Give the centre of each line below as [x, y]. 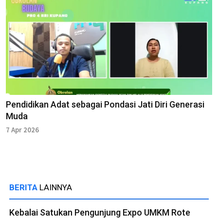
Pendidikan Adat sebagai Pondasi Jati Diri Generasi [105, 104]
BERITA [24, 187]
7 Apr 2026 [22, 129]
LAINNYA [56, 187]
